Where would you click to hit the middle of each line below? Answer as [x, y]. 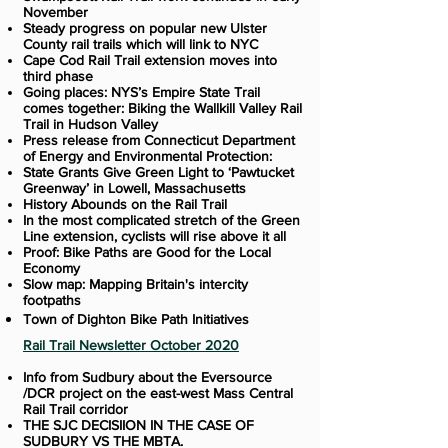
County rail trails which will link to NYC [140, 44]
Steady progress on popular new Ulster [145, 28]
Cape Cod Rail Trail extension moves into [150, 60]
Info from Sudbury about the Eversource [147, 377]
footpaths [52, 300]
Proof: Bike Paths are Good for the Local [147, 252]
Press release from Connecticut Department [159, 140]
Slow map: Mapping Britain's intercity [135, 284]
